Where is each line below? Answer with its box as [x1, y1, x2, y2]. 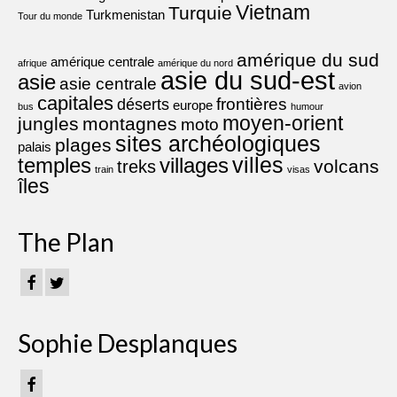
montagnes [82, 113, 177, 135]
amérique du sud [237, 50, 379, 70]
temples [18, 154, 91, 177]
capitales [37, 92, 113, 114]
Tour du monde [18, 11, 82, 21]
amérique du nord [158, 58, 233, 68]
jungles [18, 113, 79, 135]
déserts [117, 96, 169, 113]
